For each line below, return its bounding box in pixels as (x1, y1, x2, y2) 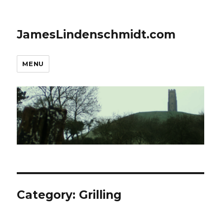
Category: (17, 188, 79, 202)
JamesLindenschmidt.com (17, 28, 176, 41)
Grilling (79, 188, 122, 202)
